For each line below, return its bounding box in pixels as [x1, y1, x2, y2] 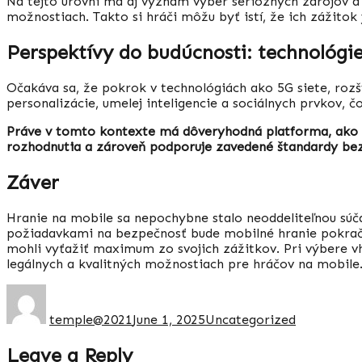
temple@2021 [49, 311, 133, 327]
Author [45, 283, 88, 300]
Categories [204, 283, 273, 300]
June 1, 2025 [133, 311, 205, 327]
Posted [132, 283, 175, 300]
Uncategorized [205, 311, 296, 327]
